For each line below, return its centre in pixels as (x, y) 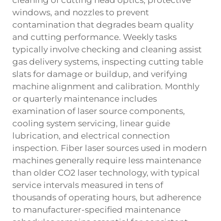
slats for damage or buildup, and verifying (100, 74)
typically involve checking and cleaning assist (107, 49)
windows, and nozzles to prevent (81, 12)
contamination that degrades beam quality (103, 24)
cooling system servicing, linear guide (91, 123)
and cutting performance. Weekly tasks (94, 37)
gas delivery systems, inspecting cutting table (108, 61)
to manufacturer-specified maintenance (96, 209)
